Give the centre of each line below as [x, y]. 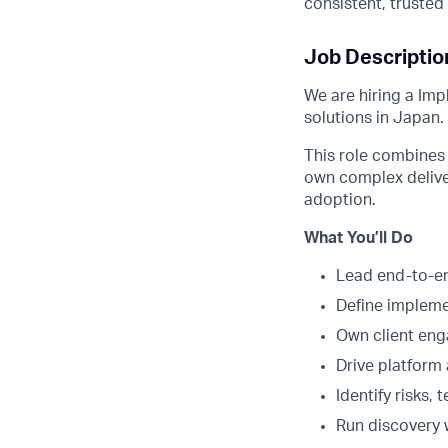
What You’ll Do [358, 238]
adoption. [340, 200]
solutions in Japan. [374, 118]
